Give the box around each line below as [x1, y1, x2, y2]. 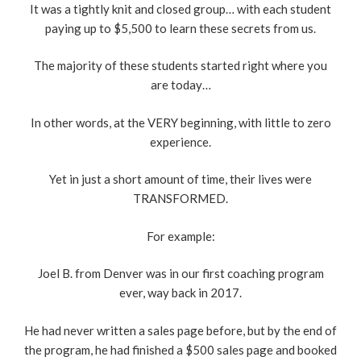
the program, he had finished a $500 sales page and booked [24, 342, 337, 357]
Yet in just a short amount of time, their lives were [49, 172, 312, 187]
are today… [150, 77, 211, 93]
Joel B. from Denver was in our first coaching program [37, 266, 324, 281]
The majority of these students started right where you [34, 58, 327, 73]
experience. [150, 134, 211, 149]
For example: [146, 228, 215, 243]
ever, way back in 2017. [119, 285, 242, 301]
